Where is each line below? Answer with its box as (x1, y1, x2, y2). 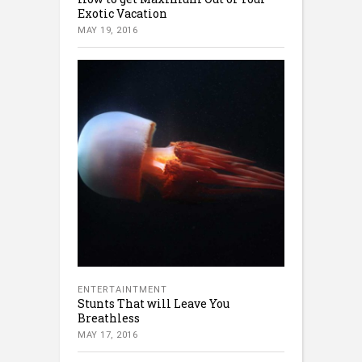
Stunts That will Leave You (78, 295, 229, 311)
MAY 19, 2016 (78, 24, 137, 36)
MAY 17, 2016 (78, 329, 137, 340)
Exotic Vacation (78, 5, 167, 21)
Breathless (78, 309, 140, 326)
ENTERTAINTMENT (78, 284, 167, 295)
